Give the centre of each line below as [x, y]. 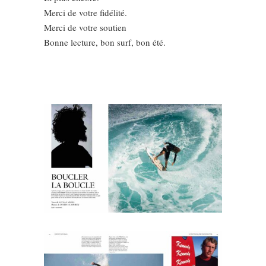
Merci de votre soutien [85, 28]
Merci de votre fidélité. [85, 13]
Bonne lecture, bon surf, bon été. [105, 42]
